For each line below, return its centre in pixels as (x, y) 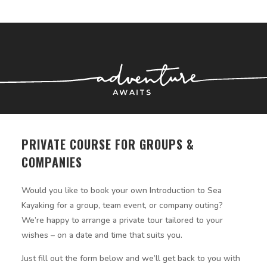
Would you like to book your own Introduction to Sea (121, 190)
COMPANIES (52, 162)
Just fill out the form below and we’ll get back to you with (131, 258)
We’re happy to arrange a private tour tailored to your (122, 220)
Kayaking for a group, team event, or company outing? (122, 205)
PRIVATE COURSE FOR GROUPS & (108, 144)
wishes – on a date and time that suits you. (102, 235)
